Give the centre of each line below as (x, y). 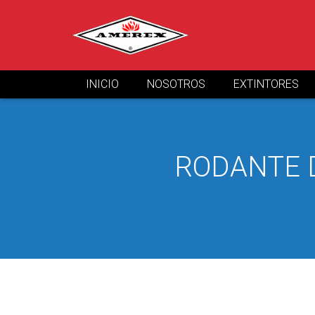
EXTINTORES (266, 84)
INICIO (102, 84)
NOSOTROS (176, 84)
